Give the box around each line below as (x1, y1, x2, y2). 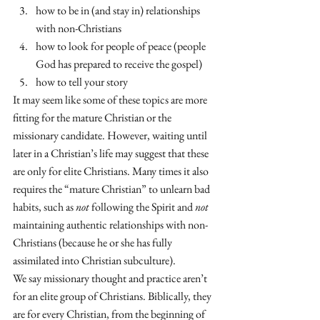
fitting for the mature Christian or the (13, 110, 174, 125)
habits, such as (13, 199, 76, 214)
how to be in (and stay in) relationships (36, 3, 202, 18)
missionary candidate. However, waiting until (13, 128, 209, 143)
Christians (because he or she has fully (13, 235, 174, 250)
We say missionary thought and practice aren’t (13, 271, 209, 286)
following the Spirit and (89, 199, 195, 214)
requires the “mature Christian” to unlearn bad (13, 181, 212, 196)
